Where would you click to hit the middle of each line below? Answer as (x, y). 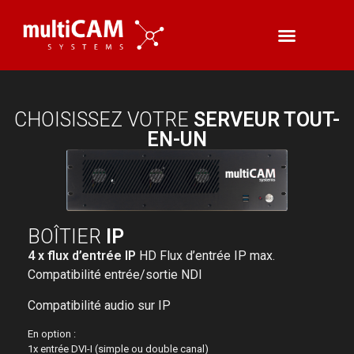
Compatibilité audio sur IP (99, 305)
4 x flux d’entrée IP (82, 256)
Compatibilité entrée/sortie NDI (115, 275)
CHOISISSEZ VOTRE (104, 120)
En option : (52, 334)
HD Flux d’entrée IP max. (205, 256)
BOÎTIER (67, 237)
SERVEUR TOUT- (267, 120)
